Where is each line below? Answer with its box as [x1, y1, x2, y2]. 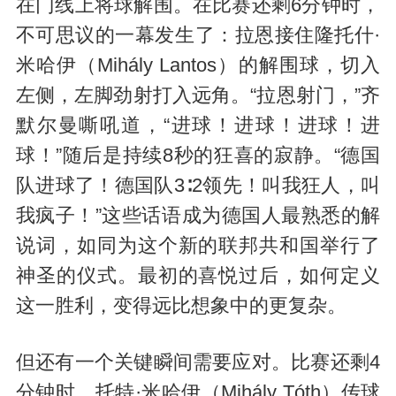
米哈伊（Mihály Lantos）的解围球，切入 [15, 55, 381, 77]
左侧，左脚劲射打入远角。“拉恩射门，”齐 [15, 85, 381, 107]
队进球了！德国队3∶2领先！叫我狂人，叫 [15, 175, 381, 197]
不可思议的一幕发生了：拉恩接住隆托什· [15, 25, 381, 47]
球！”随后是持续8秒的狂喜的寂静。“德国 [15, 145, 381, 167]
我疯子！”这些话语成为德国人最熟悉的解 [15, 205, 381, 227]
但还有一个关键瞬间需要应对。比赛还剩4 [15, 352, 381, 374]
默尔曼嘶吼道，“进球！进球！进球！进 [15, 115, 381, 137]
